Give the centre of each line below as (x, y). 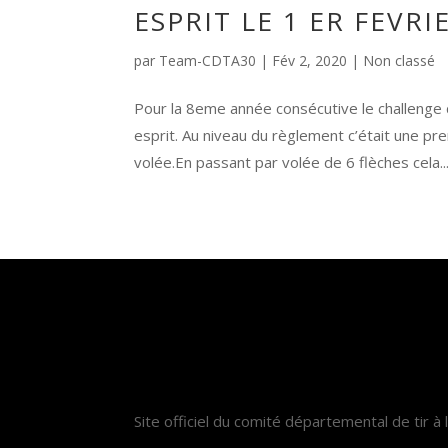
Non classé (399, 60)
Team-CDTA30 (208, 60)
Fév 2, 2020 (310, 60)
